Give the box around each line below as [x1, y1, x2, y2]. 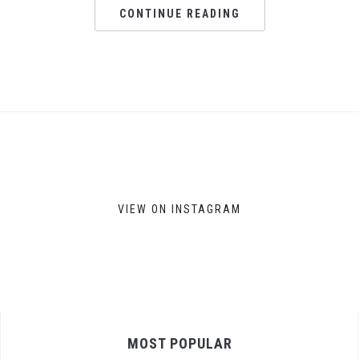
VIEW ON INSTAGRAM [118, 202, 241, 216]
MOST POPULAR [127, 335, 232, 352]
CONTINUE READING [119, 7, 240, 20]
